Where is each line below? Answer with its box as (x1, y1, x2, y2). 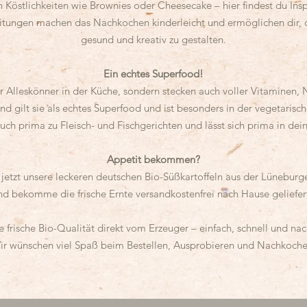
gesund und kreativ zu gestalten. (81, 32, 226, 46)
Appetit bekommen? (107, 152, 200, 166)
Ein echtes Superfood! (103, 66, 204, 80)
